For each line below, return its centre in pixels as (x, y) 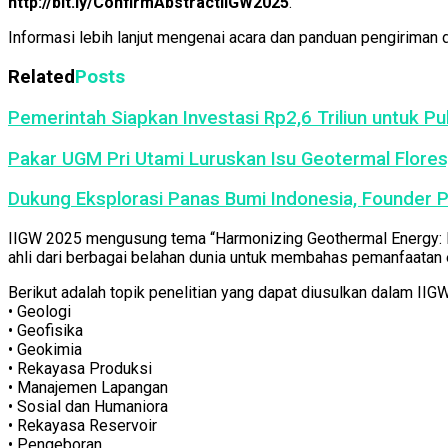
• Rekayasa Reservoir (82, 426)
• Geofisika (45, 331)
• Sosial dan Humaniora (88, 407)
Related (41, 77)
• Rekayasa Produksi (80, 369)
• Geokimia (45, 350)
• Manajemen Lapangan (88, 388)
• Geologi (39, 312)
